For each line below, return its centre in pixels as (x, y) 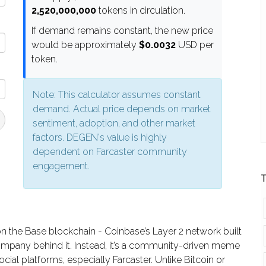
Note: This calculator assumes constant (117, 95)
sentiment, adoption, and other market (114, 123)
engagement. (61, 166)
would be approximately (85, 45)
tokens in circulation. (141, 11)
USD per (195, 45)
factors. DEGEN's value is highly (100, 138)
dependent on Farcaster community (110, 152)
